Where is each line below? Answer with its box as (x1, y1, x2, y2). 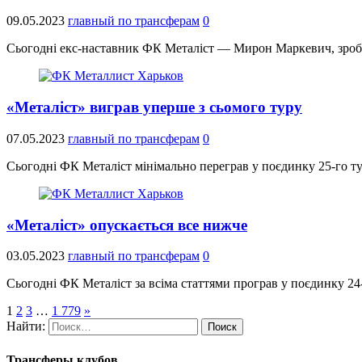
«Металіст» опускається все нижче (6, 216, 247, 234)
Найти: (6, 319, 45, 334)
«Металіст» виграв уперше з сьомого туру (6, 99, 302, 116)
